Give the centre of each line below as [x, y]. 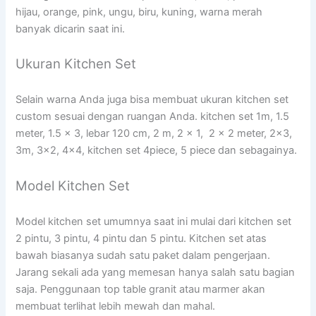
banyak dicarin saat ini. [71, 29]
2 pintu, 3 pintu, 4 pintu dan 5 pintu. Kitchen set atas [141, 239]
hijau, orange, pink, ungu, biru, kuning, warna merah [139, 12]
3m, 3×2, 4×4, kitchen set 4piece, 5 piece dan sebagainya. [157, 151]
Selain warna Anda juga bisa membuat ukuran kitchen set [152, 100]
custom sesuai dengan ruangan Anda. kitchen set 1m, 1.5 [153, 117]
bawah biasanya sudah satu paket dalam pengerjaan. [143, 256]
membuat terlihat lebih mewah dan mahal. [116, 306]
